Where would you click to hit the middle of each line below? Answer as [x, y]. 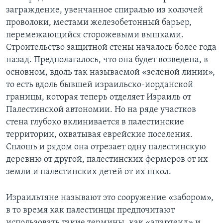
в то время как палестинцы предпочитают [90, 210]
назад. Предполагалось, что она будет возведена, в [107, 60]
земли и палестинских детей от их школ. [89, 172]
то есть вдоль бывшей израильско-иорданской [100, 85]
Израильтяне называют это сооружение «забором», [110, 198]
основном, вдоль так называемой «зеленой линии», [111, 72]
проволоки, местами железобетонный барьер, [99, 22]
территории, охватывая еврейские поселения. [99, 134]
